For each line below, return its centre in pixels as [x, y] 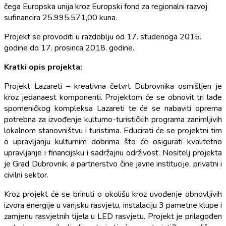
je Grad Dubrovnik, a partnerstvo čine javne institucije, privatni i [113, 164]
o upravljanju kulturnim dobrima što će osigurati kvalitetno [113, 142]
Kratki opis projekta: [43, 67]
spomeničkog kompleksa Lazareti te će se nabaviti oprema [113, 108]
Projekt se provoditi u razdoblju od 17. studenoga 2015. [103, 37]
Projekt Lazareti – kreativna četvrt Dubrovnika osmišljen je [113, 86]
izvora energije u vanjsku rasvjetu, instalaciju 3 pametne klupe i [113, 205]
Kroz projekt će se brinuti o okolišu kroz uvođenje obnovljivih [113, 194]
